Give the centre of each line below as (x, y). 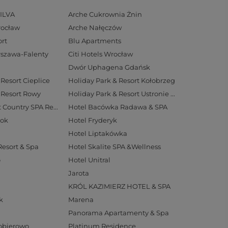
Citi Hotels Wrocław (101, 54)
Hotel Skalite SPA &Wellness (115, 147)
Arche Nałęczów (95, 27)
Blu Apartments (95, 41)
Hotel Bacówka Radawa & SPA (118, 107)
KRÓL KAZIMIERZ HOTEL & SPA (119, 186)
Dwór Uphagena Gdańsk (109, 67)
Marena (81, 199)
